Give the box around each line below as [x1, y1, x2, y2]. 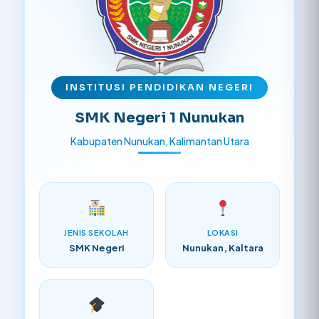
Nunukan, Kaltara [182, 242, 263, 253]
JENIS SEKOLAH [64, 228, 129, 237]
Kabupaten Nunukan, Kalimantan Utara [70, 135, 249, 147]
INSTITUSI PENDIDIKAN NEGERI [66, 81, 253, 93]
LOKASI [206, 228, 239, 237]
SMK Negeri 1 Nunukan [75, 109, 244, 127]
